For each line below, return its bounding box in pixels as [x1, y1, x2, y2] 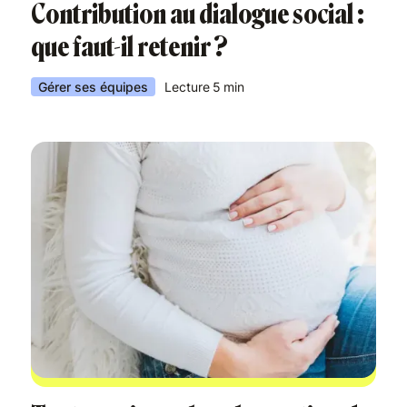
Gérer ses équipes [38, 79, 148, 94]
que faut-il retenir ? [31, 31, 232, 64]
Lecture [164, 79, 210, 94]
